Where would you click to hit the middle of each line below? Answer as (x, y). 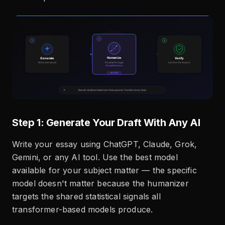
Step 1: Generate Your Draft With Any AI (106, 122)
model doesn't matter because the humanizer (100, 183)
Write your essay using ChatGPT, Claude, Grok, (105, 144)
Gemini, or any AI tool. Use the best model (95, 157)
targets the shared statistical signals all (86, 196)
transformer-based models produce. (83, 209)
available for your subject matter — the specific (104, 170)
